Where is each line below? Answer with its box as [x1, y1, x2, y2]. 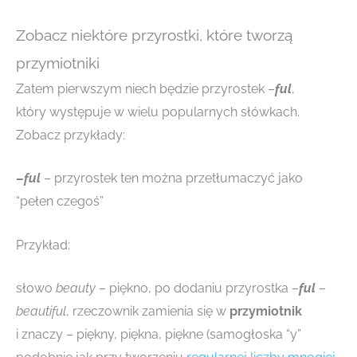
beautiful [16, 304, 66, 320]
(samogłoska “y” [206, 327, 301, 343]
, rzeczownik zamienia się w [66, 304, 229, 320]
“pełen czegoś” [16, 194, 104, 210]
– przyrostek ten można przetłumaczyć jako [44, 171, 303, 186]
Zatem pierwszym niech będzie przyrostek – [16, 80, 275, 96]
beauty [56, 280, 96, 296]
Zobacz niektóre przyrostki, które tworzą [16, 25, 292, 44]
